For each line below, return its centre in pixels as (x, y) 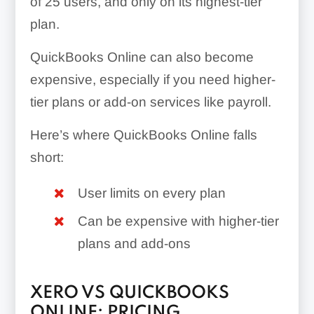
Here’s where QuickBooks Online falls (143, 135)
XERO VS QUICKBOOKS (129, 294)
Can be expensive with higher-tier (178, 221)
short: (47, 157)
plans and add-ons (134, 243)
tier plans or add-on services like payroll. (150, 102)
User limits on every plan (151, 193)
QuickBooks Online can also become (142, 57)
